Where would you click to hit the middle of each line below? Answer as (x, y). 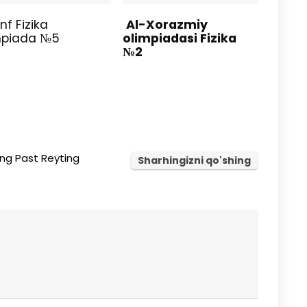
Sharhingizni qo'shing (194, 161)
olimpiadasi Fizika (179, 39)
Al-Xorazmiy (167, 25)
